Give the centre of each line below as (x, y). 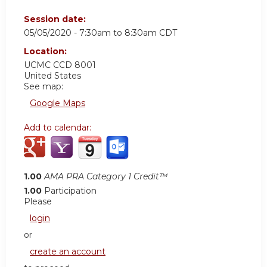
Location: (46, 52)
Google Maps (58, 103)
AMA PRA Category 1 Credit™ (106, 177)
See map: (44, 87)
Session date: (56, 19)
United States (52, 76)
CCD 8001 (74, 65)
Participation (70, 191)
